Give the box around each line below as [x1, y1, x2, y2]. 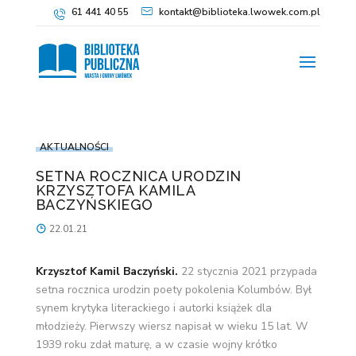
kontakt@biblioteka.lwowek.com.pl [159, 6, 321, 18]
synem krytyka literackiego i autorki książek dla [35, 300, 272, 315]
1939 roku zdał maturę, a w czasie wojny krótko [35, 337, 277, 352]
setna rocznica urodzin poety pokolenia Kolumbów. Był [35, 282, 311, 297]
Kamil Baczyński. [86, 264, 178, 279]
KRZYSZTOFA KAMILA [35, 182, 195, 199]
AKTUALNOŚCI [39, 141, 109, 153]
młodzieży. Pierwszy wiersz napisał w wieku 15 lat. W [35, 319, 308, 334]
